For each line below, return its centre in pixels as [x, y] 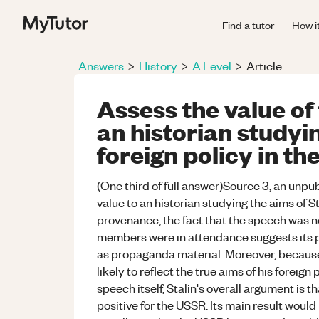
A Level [212, 66]
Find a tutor [248, 25]
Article [264, 66]
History [158, 66]
